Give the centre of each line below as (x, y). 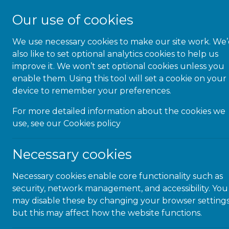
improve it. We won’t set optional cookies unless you (118, 66)
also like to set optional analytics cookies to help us (115, 54)
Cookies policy (92, 123)
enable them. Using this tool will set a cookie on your (119, 78)
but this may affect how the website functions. (107, 213)
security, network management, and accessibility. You (120, 188)
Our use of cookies (73, 20)
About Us (198, 44)
